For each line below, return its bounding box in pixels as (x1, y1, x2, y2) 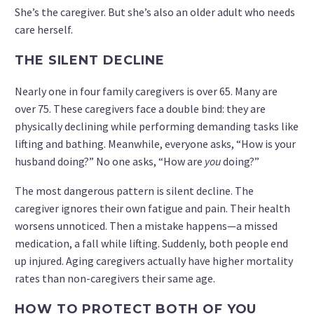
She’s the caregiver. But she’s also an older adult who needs (15, 4, 295, 19)
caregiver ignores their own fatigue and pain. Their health (15, 201, 290, 216)
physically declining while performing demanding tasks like (15, 118, 299, 133)
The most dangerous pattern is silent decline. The (15, 184, 254, 198)
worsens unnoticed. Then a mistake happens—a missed (15, 219, 278, 233)
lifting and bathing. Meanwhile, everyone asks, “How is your (15, 136, 296, 151)
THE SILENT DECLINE (15, 53, 165, 69)
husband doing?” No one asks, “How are (15, 153, 205, 168)
